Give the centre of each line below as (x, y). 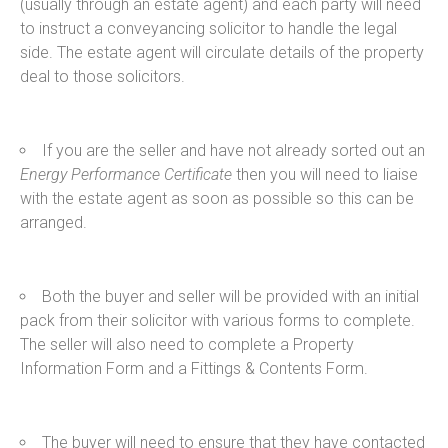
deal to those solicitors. (102, 76)
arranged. (53, 222)
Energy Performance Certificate (126, 174)
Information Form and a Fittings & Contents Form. (194, 368)
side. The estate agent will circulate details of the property (222, 52)
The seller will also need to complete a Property (187, 344)
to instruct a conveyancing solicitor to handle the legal (208, 28)
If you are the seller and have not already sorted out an (233, 150)
